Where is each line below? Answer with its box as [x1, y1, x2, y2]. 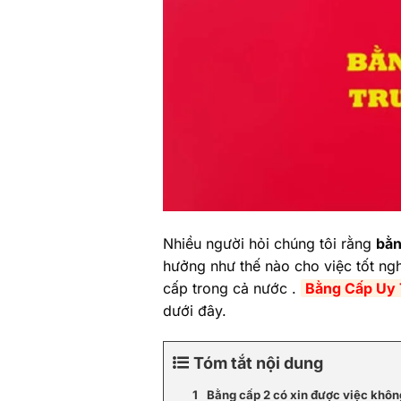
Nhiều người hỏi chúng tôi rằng [163, 235, 376, 253]
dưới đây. [163, 302, 226, 320]
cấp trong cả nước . [163, 279, 301, 298]
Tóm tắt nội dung [193, 354, 323, 373]
